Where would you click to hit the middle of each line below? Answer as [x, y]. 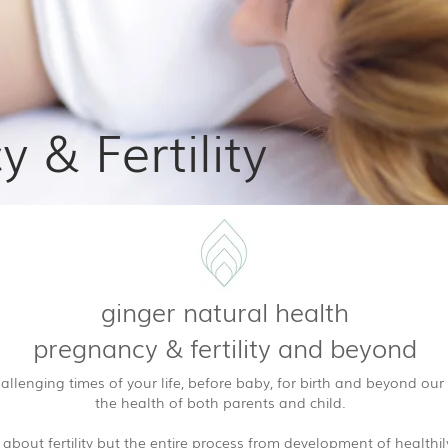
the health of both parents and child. [224, 402]
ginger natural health [225, 311]
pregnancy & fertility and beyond [225, 347]
